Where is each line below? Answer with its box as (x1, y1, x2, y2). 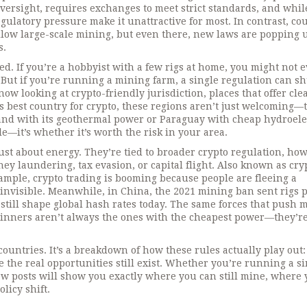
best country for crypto (7, 101, 116, 112)
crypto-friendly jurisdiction (71, 88, 204, 99)
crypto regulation (198, 147, 282, 158)
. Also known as (212, 160, 289, 171)
